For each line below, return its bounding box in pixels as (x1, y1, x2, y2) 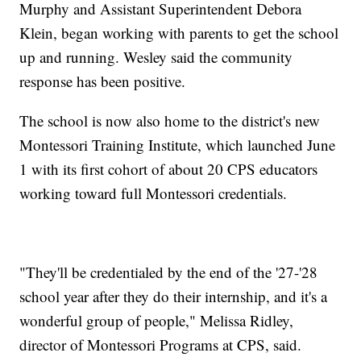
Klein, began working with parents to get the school (19, 23, 339, 44)
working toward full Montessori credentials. (19, 183, 288, 204)
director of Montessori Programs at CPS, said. (19, 334, 302, 355)
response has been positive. (19, 71, 186, 92)
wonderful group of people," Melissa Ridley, (19, 310, 294, 331)
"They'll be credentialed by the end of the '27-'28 (19, 262, 318, 283)
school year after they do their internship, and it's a (19, 286, 328, 307)
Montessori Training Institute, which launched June (19, 135, 336, 156)
